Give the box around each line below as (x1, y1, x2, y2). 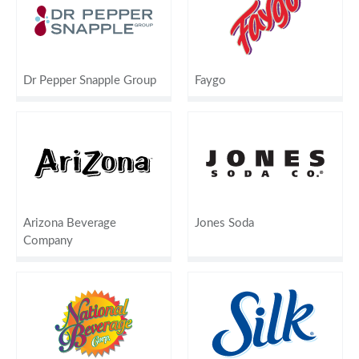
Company (23, 234, 73, 247)
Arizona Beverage (23, 216, 116, 229)
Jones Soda (195, 216, 254, 229)
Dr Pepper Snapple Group (23, 74, 156, 87)
